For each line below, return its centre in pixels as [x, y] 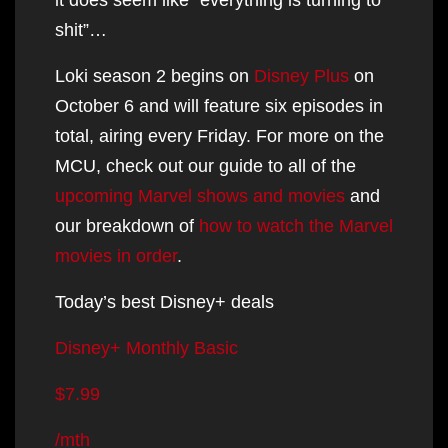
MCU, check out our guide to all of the [205, 165]
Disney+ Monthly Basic [146, 347]
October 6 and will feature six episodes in [219, 105]
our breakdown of [127, 225]
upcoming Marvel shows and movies [200, 195]
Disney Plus [301, 75]
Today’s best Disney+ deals [164, 301]
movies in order [116, 255]
